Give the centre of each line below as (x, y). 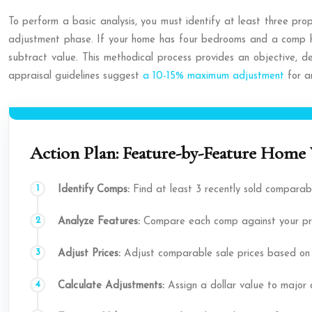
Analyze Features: (99, 222)
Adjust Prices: (89, 254)
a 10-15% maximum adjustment (213, 76)
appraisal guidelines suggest (76, 76)
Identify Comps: (94, 190)
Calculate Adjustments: (111, 286)
